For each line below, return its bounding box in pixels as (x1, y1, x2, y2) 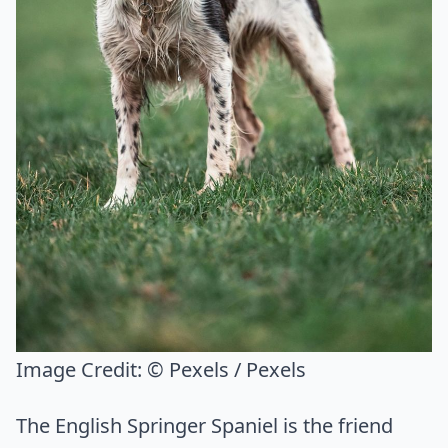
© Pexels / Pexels (147, 356, 306, 384)
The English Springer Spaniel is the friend (16, 412, 393, 440)
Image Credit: (16, 356, 147, 384)
